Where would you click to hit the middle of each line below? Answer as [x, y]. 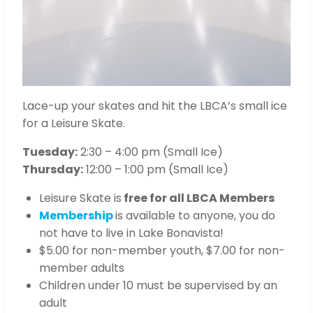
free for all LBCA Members [198, 198]
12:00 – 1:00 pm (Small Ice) [156, 169]
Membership [77, 215]
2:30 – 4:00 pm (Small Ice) [150, 152]
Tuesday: [50, 152]
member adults [82, 268]
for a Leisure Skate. [74, 123]
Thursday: [53, 169]
